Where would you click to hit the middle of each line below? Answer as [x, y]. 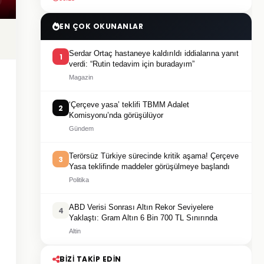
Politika [79, 180]
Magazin [81, 77]
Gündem [81, 128]
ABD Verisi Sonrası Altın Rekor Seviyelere [141, 207]
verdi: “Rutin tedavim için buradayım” [132, 64]
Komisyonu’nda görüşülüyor [116, 115]
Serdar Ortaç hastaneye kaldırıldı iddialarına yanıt [154, 53]
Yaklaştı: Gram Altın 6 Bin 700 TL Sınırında [143, 218]
